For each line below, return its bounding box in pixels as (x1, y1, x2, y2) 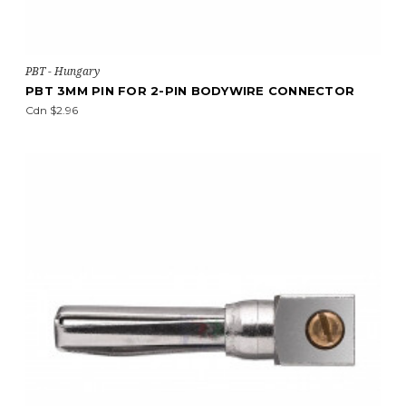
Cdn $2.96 (25, 103, 78, 117)
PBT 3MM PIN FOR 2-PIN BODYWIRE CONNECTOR (25, 83, 354, 98)
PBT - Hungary (25, 63, 100, 79)
